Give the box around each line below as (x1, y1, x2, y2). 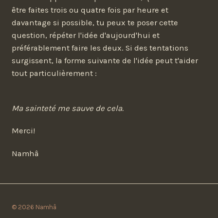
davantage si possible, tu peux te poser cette (12, 18, 178, 28)
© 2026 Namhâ (12, 203, 56, 211)
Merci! (12, 126, 35, 136)
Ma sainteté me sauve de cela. (12, 104, 124, 113)
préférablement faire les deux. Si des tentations (12, 43, 188, 53)
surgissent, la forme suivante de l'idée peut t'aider (12, 56, 198, 66)
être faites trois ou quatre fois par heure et (12, 5, 168, 15)
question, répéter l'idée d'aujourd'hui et (12, 31, 160, 40)
